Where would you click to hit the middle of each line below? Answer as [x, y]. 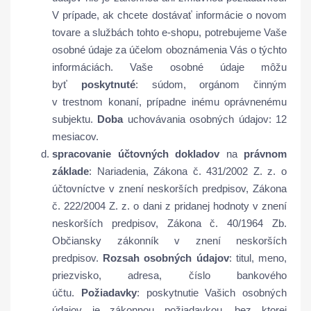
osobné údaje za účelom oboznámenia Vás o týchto [169, 50]
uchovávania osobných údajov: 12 [205, 119]
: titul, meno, [258, 258]
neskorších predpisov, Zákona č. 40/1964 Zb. [169, 223]
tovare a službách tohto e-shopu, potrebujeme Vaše [169, 32]
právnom [265, 154]
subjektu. [75, 119]
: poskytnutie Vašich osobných [211, 293]
